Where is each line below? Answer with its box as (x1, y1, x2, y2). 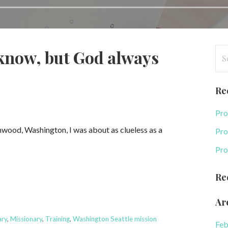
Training (45, 214, 70, 223)
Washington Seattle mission (73, 214, 157, 223)
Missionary (10, 214, 43, 223)
